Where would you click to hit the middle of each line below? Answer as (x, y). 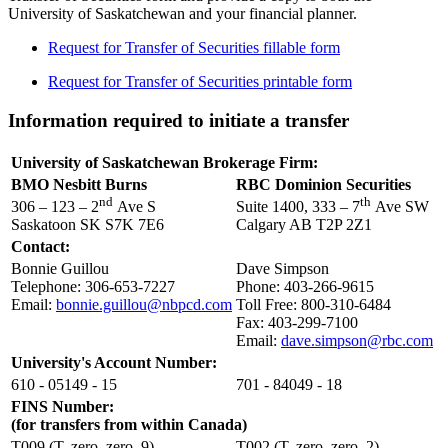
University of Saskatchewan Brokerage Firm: (164, 162)
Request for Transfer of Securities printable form (200, 82)
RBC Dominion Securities (323, 184)
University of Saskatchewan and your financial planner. (182, 14)
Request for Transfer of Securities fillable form (194, 48)
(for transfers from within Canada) (129, 424)
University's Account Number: (114, 362)
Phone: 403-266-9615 (309, 286)
